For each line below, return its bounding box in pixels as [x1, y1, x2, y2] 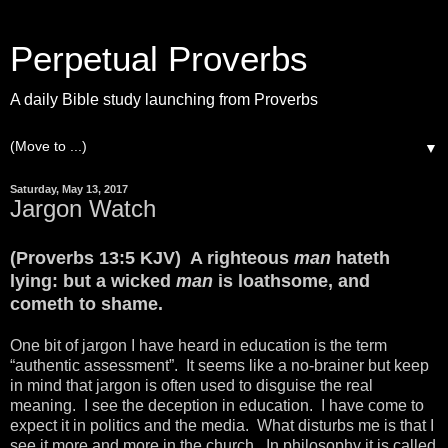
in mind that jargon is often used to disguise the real [10, 376, 373, 394]
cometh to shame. [10, 293, 163, 314]
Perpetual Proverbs [10, 40, 308, 78]
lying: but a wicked [10, 270, 176, 291]
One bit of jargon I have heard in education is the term [10, 336, 387, 354]
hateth [336, 247, 390, 268]
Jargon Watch [10, 195, 156, 222]
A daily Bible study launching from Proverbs [10, 91, 318, 108]
